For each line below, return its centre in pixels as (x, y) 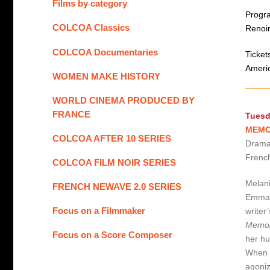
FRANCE (71, 114)
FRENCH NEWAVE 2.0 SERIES (117, 186)
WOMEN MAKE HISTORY (106, 76)
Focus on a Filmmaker (99, 211)
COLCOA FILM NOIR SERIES (114, 162)
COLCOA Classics (91, 28)
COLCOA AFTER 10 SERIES (112, 138)
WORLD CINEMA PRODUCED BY (124, 100)
